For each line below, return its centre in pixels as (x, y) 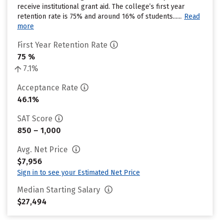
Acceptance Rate (48, 88)
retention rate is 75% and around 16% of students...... (99, 16)
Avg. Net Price (43, 150)
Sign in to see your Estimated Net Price (79, 173)
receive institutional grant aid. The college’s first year (101, 7)
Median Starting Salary (60, 190)
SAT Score (35, 119)
